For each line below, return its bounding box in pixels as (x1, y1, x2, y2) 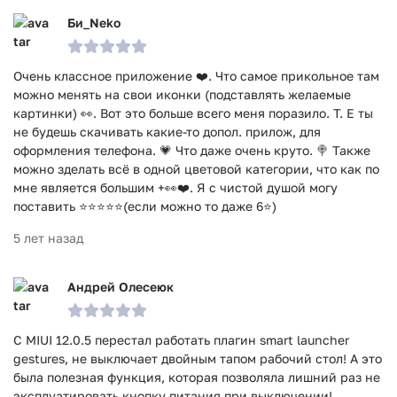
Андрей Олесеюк (67, 279, 174, 294)
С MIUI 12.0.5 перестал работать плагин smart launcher (13, 332, 349, 347)
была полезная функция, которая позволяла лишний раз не (13, 370, 380, 385)
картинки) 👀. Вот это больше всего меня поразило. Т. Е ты (13, 105, 373, 121)
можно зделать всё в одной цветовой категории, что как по (13, 161, 379, 176)
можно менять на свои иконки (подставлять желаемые (13, 87, 351, 102)
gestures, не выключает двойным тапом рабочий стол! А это (13, 351, 382, 366)
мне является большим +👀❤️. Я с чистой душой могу (13, 180, 338, 195)
